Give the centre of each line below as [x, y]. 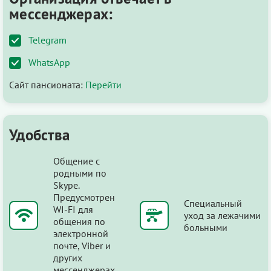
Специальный [213, 203]
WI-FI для [73, 209]
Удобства [39, 135]
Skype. [66, 185]
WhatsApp [49, 62]
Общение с [77, 161]
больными [206, 227]
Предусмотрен [84, 197]
